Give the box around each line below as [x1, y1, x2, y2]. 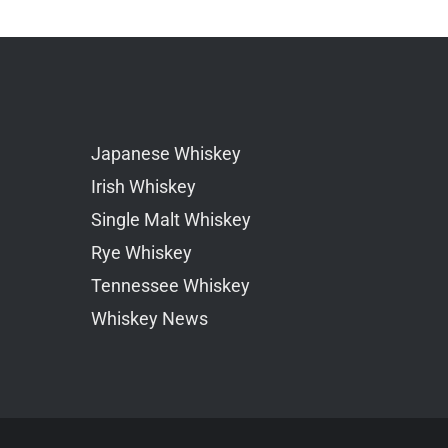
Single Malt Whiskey [91, 208, 251, 230]
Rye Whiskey [91, 241, 192, 263]
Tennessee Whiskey [91, 274, 250, 296]
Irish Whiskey [91, 175, 196, 197]
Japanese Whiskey [91, 142, 241, 164]
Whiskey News [91, 307, 208, 329]
